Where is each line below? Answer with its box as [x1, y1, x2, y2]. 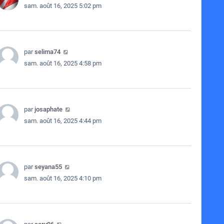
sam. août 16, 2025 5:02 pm [23, 2, 101, 9]
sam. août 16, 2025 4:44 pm [23, 117, 101, 124]
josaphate [34, 105, 62, 113]
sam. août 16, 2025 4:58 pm [23, 59, 101, 67]
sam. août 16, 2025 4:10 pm [23, 174, 101, 182]
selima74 [34, 48, 60, 55]
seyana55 [34, 163, 62, 170]
